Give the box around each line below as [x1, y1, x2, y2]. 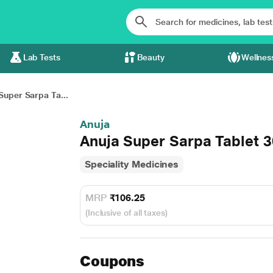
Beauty [136, 52, 165, 62]
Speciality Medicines [84, 158, 179, 170]
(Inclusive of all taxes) [85, 208, 168, 218]
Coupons [79, 252, 145, 270]
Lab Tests [23, 52, 60, 62]
